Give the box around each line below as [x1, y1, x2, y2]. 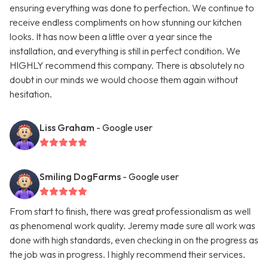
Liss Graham [39, 121, 95, 134]
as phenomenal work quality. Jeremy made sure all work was [10, 220, 255, 232]
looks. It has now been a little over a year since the [10, 31, 212, 43]
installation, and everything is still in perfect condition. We [10, 45, 240, 57]
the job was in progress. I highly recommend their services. [10, 248, 245, 261]
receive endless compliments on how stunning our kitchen [10, 16, 242, 29]
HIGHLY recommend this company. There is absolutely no [10, 59, 245, 72]
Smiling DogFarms [39, 170, 121, 183]
